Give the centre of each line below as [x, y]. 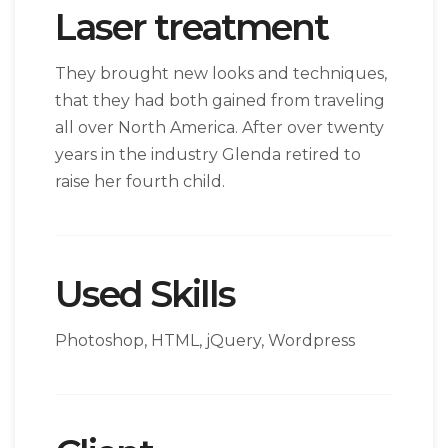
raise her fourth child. [140, 181]
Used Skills [145, 294]
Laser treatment [191, 27]
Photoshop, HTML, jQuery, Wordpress [205, 340]
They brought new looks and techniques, [221, 73]
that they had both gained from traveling [220, 100]
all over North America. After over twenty [219, 127]
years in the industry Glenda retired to [208, 154]
